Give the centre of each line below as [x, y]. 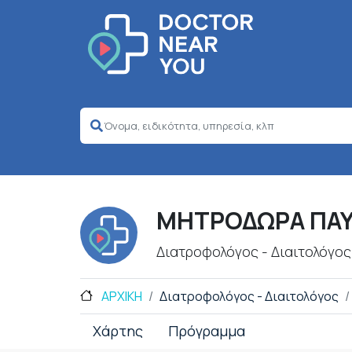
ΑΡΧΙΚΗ [121, 297]
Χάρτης [118, 331]
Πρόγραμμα [207, 331]
